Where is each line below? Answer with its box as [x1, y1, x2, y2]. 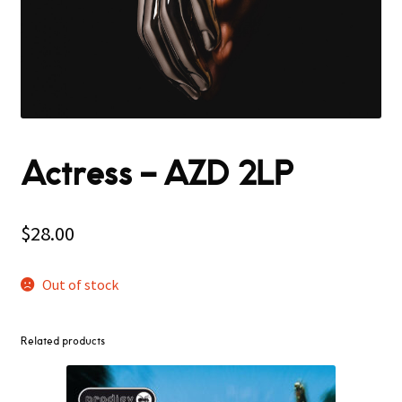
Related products [20, 334, 105, 348]
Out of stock [42, 275, 119, 293]
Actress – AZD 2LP [20, 153, 293, 196]
